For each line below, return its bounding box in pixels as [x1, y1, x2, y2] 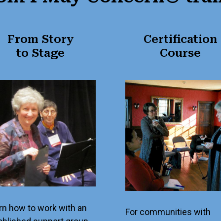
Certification [143, 33, 218, 46]
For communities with [125, 207, 211, 218]
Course [160, 47, 201, 60]
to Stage [16, 47, 65, 60]
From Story [7, 33, 74, 46]
